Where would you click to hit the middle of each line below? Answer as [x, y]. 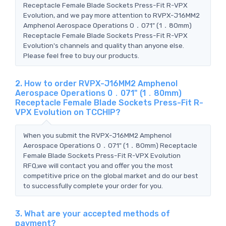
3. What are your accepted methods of [93, 213]
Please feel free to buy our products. [81, 55]
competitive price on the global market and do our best [111, 175]
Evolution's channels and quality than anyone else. [104, 45]
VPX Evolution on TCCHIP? [68, 112]
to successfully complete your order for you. [93, 185]
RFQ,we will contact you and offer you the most [98, 165]
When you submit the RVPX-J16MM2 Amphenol [97, 135]
